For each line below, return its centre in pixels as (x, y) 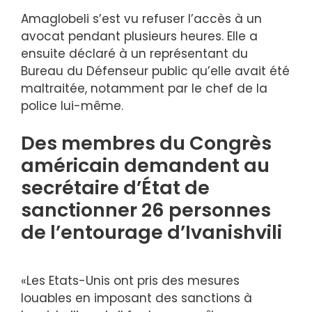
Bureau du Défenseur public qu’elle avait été (155, 71)
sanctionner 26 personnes (146, 210)
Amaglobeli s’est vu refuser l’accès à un (141, 18)
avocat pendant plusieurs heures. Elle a (139, 36)
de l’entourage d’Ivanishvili (151, 233)
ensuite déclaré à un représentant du (134, 53)
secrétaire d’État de (115, 188)
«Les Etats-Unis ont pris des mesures (130, 280)
